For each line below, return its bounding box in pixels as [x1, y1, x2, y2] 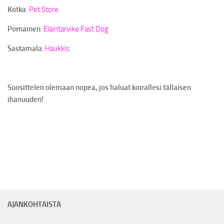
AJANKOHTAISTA [7, 200, 61, 209]
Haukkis [45, 44, 69, 53]
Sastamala [7, 44, 42, 53]
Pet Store [29, 5, 58, 14]
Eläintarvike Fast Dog [43, 24, 108, 34]
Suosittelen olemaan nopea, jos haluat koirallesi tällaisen [7, 83, 191, 92]
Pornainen [7, 24, 40, 34]
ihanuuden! [7, 95, 43, 104]
